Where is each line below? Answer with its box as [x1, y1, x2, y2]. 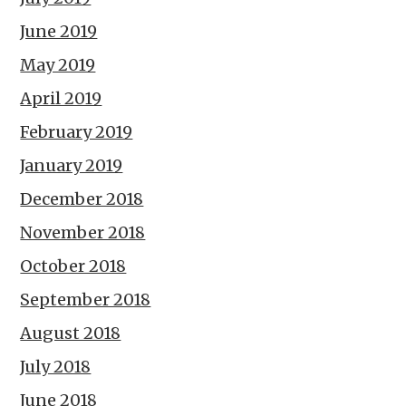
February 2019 [20, 121, 133, 142]
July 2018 [20, 355, 92, 377]
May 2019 [20, 53, 96, 75]
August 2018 [20, 322, 121, 343]
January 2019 [20, 154, 123, 176]
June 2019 [20, 20, 98, 42]
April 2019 [20, 87, 102, 109]
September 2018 [20, 288, 151, 310]
